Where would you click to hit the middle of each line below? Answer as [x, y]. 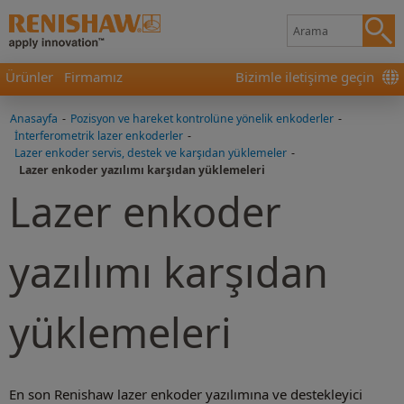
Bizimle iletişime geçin [305, 77]
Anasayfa [34, 119]
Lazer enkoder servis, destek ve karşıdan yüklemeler [151, 153]
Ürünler [29, 77]
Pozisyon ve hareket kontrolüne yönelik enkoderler [202, 119]
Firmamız [93, 77]
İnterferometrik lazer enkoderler [99, 136]
